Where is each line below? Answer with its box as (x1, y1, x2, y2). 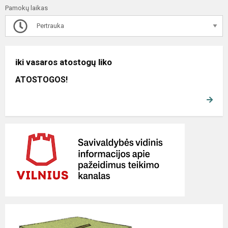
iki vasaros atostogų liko (15, 57, 112, 68)
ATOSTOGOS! (15, 75, 68, 85)
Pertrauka (35, 22, 64, 30)
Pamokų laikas (5, 4, 48, 12)
